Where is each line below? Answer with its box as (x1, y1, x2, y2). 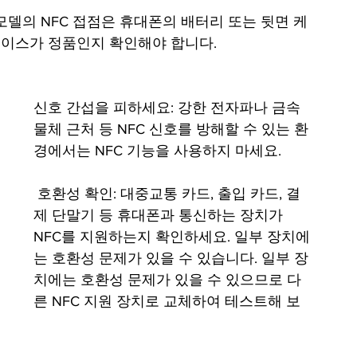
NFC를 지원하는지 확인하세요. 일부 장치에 (33, 229, 310, 245)
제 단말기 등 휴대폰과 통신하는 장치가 (33, 207, 287, 224)
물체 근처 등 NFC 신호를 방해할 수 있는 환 (33, 121, 308, 138)
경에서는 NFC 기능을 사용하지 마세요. (33, 143, 281, 159)
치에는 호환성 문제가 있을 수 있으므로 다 (33, 272, 301, 288)
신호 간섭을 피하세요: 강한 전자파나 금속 (33, 100, 304, 116)
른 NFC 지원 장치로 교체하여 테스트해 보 (33, 293, 300, 310)
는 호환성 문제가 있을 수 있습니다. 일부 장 (33, 250, 308, 267)
